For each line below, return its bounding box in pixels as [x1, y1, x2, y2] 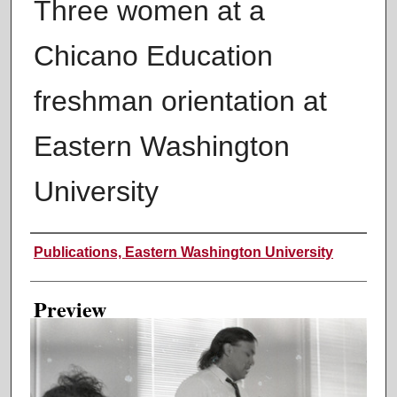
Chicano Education [33, 39, 273, 72]
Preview [33, 292, 106, 324]
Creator [29, 235, 95, 264]
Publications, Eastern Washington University [33, 244, 333, 260]
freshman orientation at [33, 84, 327, 117]
